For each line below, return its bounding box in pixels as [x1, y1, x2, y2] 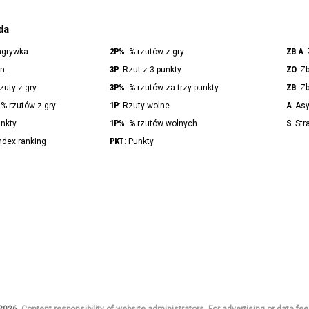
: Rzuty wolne [119, 101, 170, 111]
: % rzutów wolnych [124, 119, 197, 129]
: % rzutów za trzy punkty [124, 83, 219, 93]
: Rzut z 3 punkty [119, 65, 182, 75]
